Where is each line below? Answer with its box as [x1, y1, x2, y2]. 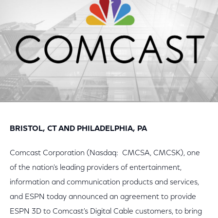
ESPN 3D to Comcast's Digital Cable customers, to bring [10, 208, 202, 216]
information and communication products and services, [10, 179, 199, 186]
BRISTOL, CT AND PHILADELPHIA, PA [10, 125, 147, 133]
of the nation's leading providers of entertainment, [10, 164, 182, 172]
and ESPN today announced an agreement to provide [10, 193, 196, 201]
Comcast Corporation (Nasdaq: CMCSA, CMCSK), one [10, 149, 200, 157]
